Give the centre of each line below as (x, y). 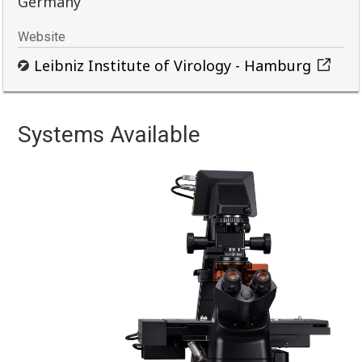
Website (42, 37)
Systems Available (109, 135)
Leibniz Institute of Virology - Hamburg (173, 66)
